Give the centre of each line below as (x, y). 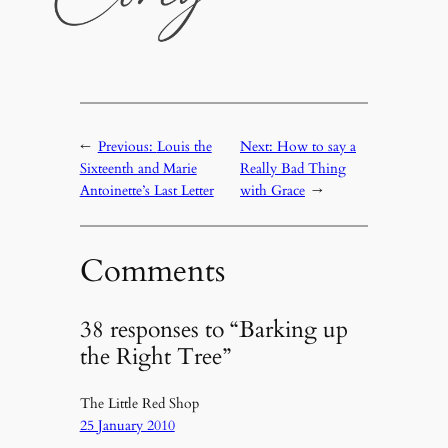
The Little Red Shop (139, 403)
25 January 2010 (127, 425)
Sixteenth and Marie (138, 169)
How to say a (316, 147)
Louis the (184, 147)
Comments (152, 270)
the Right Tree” (155, 356)
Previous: (127, 147)
